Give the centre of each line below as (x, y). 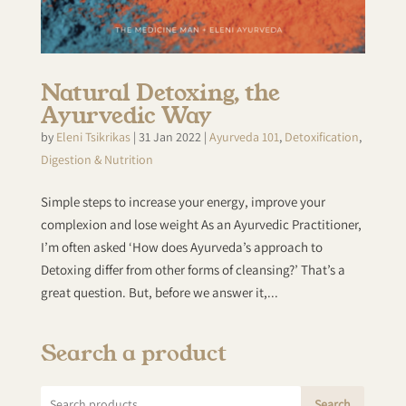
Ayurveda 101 (244, 137)
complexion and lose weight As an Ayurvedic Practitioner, (201, 225)
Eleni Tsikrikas (93, 137)
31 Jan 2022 (169, 137)
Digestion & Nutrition (97, 160)
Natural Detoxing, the (160, 92)
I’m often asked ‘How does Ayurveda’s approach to (181, 247)
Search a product (133, 353)
